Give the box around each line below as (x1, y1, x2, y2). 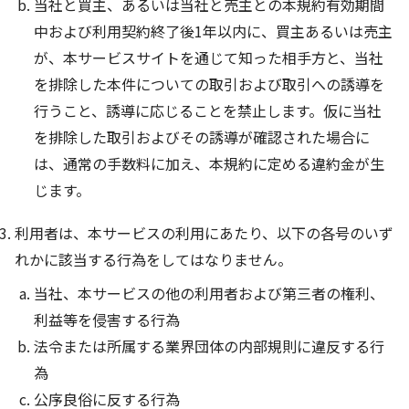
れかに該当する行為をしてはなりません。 (15, 248, 292, 271)
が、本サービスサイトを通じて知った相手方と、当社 (33, 47, 383, 69)
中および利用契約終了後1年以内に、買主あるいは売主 (33, 20, 393, 43)
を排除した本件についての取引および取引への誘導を (33, 73, 384, 96)
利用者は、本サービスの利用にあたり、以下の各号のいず (15, 222, 393, 245)
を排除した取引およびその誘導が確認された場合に (33, 126, 370, 149)
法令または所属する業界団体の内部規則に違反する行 (33, 335, 384, 358)
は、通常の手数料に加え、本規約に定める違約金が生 (33, 152, 384, 175)
